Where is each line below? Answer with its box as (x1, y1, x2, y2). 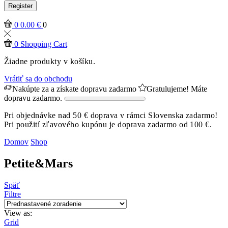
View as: (4, 209, 32, 218)
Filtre (4, 190, 21, 199)
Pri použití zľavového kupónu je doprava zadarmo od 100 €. (4, 120, 212, 129)
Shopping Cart (20, 40, 67, 49)
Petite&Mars (4, 157, 73, 170)
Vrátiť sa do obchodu (4, 74, 72, 83)
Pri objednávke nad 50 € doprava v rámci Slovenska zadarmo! (4, 111, 218, 120)
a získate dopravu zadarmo (51, 84, 136, 94)
